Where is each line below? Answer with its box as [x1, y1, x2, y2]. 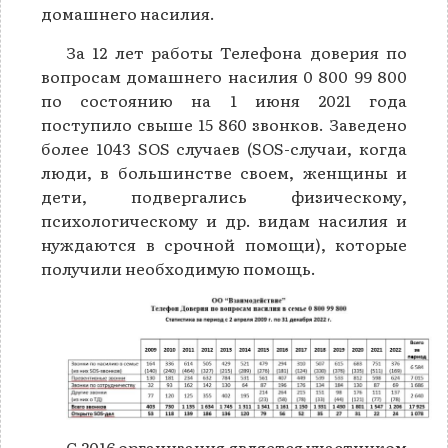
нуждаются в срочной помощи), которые [41, 232, 407, 257]
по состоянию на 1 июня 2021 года [41, 88, 407, 113]
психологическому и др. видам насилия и [41, 208, 407, 233]
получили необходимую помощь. [41, 256, 316, 281]
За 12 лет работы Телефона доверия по [66, 40, 407, 65]
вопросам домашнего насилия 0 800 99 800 [41, 64, 407, 89]
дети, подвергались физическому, [41, 184, 407, 209]
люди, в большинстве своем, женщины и [41, 160, 407, 185]
